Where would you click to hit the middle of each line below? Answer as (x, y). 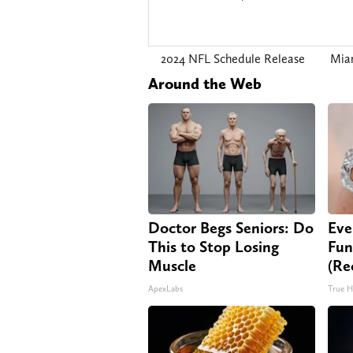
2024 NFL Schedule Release (233, 59)
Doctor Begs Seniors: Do (231, 228)
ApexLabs (165, 289)
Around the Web (205, 84)
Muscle (172, 266)
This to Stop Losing (214, 247)
